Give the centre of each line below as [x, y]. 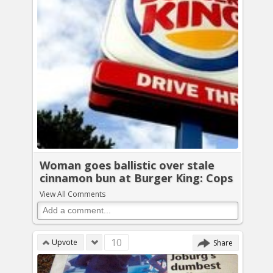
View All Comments [73, 194]
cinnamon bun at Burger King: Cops [136, 178]
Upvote [65, 242]
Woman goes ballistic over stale [127, 165]
